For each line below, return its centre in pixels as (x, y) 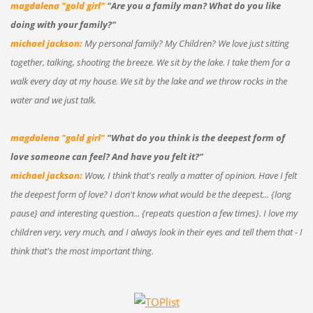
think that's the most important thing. (82, 250)
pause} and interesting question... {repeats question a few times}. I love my (154, 213)
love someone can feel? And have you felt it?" (107, 156)
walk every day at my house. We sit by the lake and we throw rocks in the (148, 81)
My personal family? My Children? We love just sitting (185, 43)
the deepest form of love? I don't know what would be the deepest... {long (151, 194)
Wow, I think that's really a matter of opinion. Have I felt (189, 175)
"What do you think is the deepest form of (196, 137)
